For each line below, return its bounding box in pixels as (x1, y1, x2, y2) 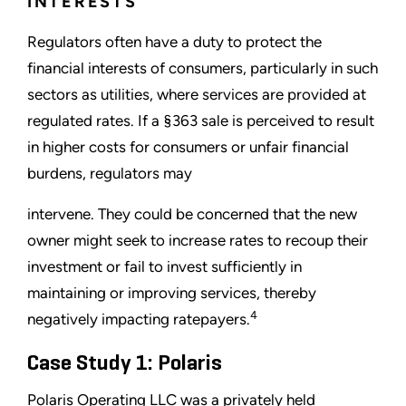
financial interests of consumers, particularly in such (27, 59, 378, 78)
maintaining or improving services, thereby (27, 284, 316, 303)
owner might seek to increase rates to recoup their (27, 231, 368, 250)
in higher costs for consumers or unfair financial (27, 138, 349, 157)
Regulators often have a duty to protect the (27, 33, 322, 52)
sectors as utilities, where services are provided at (27, 85, 366, 104)
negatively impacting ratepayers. (27, 310, 250, 329)
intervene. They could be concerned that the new (27, 205, 357, 224)
